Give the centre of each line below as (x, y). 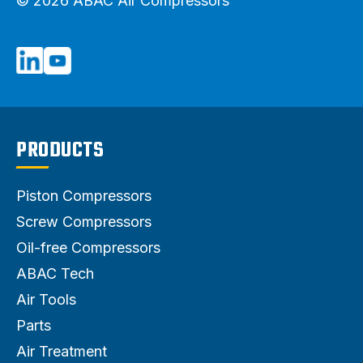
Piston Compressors (84, 195)
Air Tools (46, 299)
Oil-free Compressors (88, 247)
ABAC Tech (55, 273)
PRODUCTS (60, 150)
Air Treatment (62, 351)
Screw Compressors (84, 221)
